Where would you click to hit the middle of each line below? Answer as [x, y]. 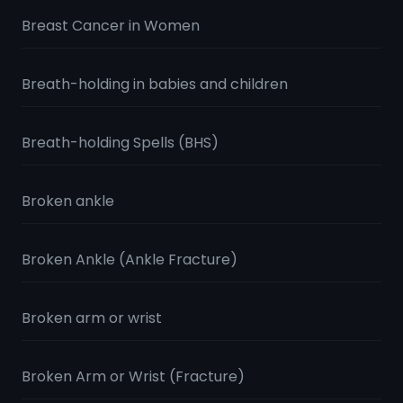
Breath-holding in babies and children [155, 84]
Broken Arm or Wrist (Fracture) [133, 376]
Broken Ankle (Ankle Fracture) [130, 260]
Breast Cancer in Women [111, 26]
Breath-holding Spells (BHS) [120, 143]
